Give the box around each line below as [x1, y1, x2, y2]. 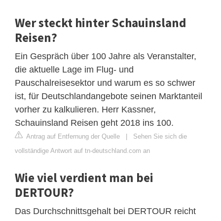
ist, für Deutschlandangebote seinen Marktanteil [15, 91, 202, 101]
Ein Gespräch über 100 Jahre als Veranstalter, [15, 51, 196, 61]
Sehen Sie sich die [133, 132, 187, 140]
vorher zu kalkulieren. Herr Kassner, [15, 104, 156, 114]
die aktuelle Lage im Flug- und [15, 64, 134, 74]
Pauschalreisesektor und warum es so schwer [15, 77, 195, 88]
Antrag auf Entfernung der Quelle [25, 132, 120, 140]
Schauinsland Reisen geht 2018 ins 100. [15, 117, 174, 128]
